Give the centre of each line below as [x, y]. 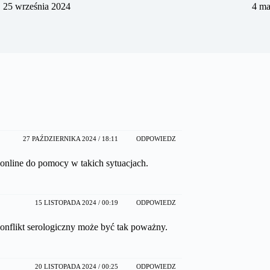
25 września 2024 [37, 7]
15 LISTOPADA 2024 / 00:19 [77, 202]
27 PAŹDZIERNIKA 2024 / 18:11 [71, 138]
